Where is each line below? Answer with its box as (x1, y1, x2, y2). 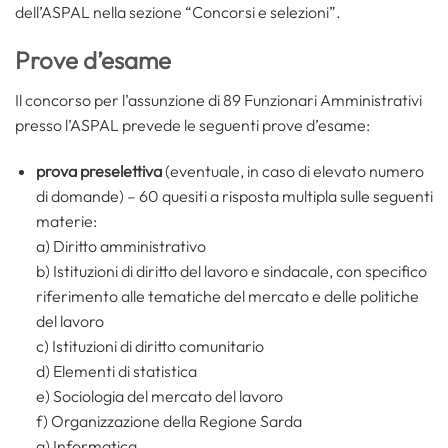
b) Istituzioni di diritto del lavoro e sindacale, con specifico (35, 261, 427, 282)
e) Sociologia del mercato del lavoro (35, 386, 283, 407)
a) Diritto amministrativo (35, 236, 206, 257)
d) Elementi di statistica (35, 361, 197, 382)
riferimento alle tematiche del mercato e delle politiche (35, 286, 419, 307)
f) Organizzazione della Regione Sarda (35, 411, 302, 432)
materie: (35, 211, 97, 232)
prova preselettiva (35, 161, 162, 182)
